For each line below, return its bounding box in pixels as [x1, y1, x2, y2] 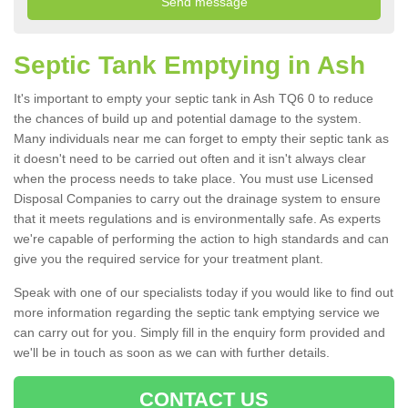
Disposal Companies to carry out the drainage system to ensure [14, 191, 381, 207]
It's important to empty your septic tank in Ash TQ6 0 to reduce [14, 91, 373, 107]
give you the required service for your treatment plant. [14, 251, 327, 267]
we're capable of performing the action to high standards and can [14, 231, 389, 247]
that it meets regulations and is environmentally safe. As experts [14, 211, 381, 227]
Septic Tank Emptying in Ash [14, 51, 365, 80]
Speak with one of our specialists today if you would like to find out [14, 285, 393, 301]
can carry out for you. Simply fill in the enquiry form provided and [14, 325, 385, 341]
